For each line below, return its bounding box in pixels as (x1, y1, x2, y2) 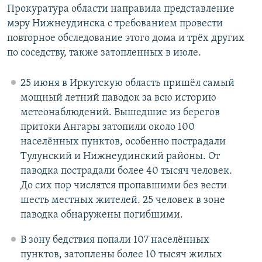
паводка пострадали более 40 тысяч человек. (20, 166, 232, 177)
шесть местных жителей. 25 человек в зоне (20, 195, 225, 206)
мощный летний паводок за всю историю (20, 92, 216, 104)
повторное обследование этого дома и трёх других (7, 33, 244, 44)
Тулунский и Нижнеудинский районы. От (20, 151, 220, 163)
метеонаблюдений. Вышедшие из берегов (20, 107, 220, 119)
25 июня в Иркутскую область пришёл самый (20, 78, 235, 89)
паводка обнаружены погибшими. (20, 209, 183, 221)
